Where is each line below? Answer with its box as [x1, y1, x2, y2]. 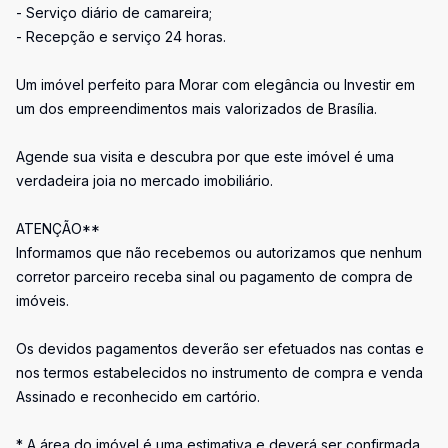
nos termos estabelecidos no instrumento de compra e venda [16, 364, 423, 381]
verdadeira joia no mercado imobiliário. [16, 172, 273, 189]
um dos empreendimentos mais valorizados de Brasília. [16, 100, 377, 117]
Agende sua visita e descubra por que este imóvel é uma [16, 148, 394, 165]
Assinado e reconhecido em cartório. [16, 388, 260, 405]
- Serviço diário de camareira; [16, 4, 212, 21]
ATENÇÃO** [16, 220, 100, 237]
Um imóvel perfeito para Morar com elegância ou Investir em [16, 76, 415, 93]
